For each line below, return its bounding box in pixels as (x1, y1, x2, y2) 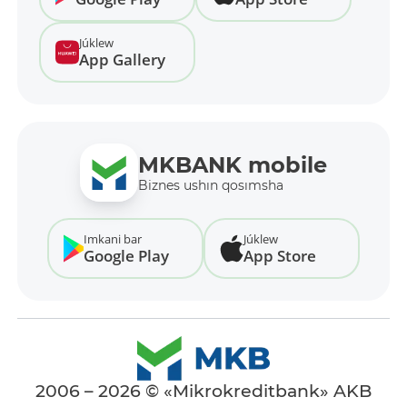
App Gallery (78, 49, 165, 71)
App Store (243, 245, 316, 267)
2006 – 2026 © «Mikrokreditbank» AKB (35, 381, 372, 402)
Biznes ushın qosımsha (138, 177, 284, 194)
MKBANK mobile (138, 152, 328, 179)
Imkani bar (83, 231, 142, 248)
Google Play (83, 245, 169, 267)
